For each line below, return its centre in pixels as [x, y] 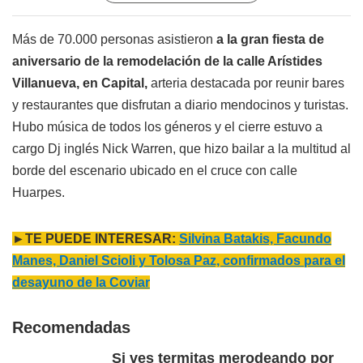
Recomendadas [71, 328]
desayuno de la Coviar [81, 283]
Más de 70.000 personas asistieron [113, 40]
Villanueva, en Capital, [80, 83]
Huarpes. [38, 193]
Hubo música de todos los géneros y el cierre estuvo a [167, 127]
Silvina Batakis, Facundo [255, 239]
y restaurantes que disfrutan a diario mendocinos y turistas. [180, 105]
